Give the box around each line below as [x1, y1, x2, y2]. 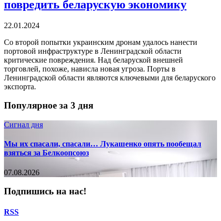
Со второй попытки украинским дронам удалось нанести [4, 37, 197, 46]
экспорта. [4, 82, 36, 91]
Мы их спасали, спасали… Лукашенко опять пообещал [4, 140, 201, 148]
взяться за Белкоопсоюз [4, 148, 89, 157]
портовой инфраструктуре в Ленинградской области [4, 46, 182, 55]
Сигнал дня [4, 120, 43, 129]
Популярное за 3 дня [4, 100, 93, 111]
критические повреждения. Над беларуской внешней [4, 55, 183, 64]
